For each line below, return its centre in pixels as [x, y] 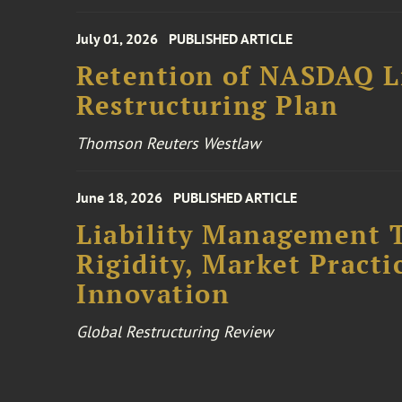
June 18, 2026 [120, 197]
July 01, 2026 [118, 39]
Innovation [153, 293]
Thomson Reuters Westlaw [169, 143]
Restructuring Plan [208, 105]
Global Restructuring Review [175, 332]
